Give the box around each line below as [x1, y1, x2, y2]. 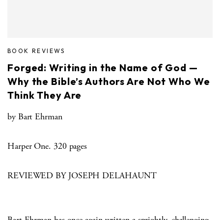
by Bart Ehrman [7, 110, 62, 122]
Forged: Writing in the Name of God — [7, 61, 198, 74]
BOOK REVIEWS [7, 47, 65, 55]
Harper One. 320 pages [7, 140, 87, 152]
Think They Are [7, 88, 82, 101]
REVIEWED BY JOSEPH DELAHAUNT [7, 169, 157, 181]
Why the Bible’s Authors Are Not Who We [7, 75, 210, 87]
